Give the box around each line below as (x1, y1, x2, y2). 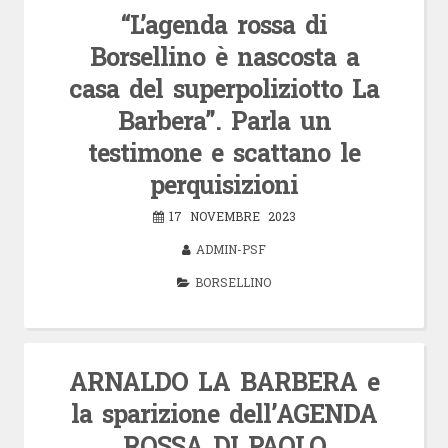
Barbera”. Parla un (117, 103, 331, 137)
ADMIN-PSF (196, 240, 266, 257)
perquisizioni (150, 167, 298, 201)
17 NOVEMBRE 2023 (168, 207, 296, 224)
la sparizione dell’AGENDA (71, 396, 377, 430)
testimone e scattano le (88, 135, 360, 169)
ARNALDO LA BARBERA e (69, 364, 379, 398)
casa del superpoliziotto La (69, 71, 379, 105)
